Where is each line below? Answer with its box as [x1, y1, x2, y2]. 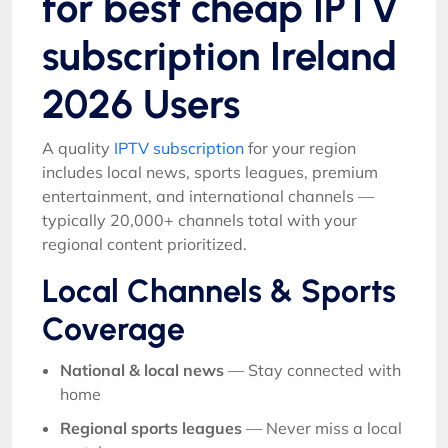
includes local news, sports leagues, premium [42, 161, 378, 182]
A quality [42, 137, 114, 158]
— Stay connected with [224, 359, 401, 380]
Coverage [42, 309, 185, 348]
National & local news [60, 359, 224, 380]
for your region [244, 137, 356, 158]
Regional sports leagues [60, 417, 242, 438]
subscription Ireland [42, 31, 397, 80]
